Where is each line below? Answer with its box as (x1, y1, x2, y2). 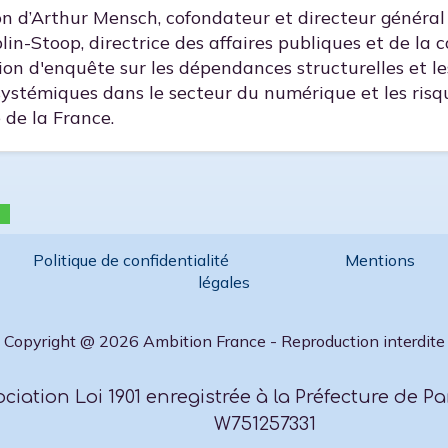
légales (198, 271, 251, 292)
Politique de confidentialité (33, 249, 234, 270)
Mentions (333, 249, 416, 270)
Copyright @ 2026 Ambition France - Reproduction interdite (3, 331, 445, 352)
